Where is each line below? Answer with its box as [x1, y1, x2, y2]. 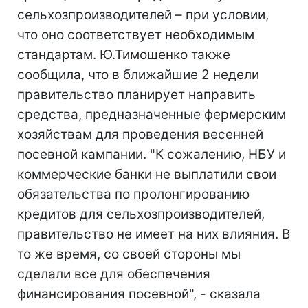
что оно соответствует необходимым [17, 27, 254, 43]
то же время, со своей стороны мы [17, 246, 241, 262]
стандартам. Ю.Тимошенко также [17, 47, 230, 63]
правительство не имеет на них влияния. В [17, 226, 290, 242]
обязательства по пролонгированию [17, 186, 250, 202]
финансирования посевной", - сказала [17, 286, 261, 302]
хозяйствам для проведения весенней [17, 126, 263, 142]
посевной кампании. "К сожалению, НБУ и [17, 146, 286, 162]
